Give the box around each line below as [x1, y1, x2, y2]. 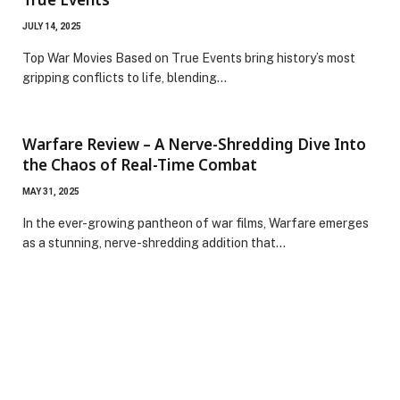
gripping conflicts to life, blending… [22, 70, 227, 85]
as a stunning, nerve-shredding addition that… [22, 235, 286, 250]
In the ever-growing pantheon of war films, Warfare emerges [22, 215, 369, 230]
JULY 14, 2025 [22, 21, 81, 31]
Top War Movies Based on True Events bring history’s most [22, 50, 355, 65]
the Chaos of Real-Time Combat [22, 154, 257, 175]
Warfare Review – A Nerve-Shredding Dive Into [22, 133, 366, 154]
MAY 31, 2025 [22, 186, 79, 196]
